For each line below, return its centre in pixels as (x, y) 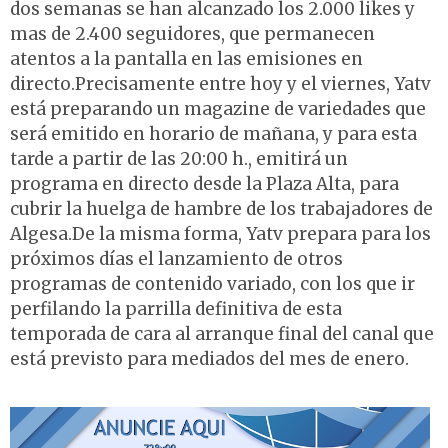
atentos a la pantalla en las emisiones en (186, 59)
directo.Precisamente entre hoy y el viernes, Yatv (220, 84)
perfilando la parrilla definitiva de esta (176, 309)
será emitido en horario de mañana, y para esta (213, 134)
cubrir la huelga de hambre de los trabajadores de (221, 209)
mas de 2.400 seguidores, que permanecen (192, 34)
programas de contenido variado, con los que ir (212, 284)
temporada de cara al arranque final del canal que (222, 334)
